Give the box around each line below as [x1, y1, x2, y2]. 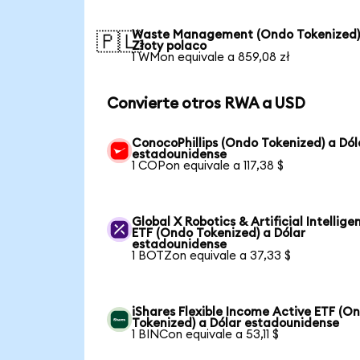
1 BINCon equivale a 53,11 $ [132, 328, 280, 341]
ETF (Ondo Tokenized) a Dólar [132, 227, 306, 239]
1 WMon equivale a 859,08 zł [132, 51, 291, 63]
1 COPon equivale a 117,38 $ [132, 159, 284, 172]
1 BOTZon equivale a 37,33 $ [132, 249, 292, 262]
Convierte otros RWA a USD [106, 96, 305, 112]
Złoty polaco [132, 39, 207, 52]
